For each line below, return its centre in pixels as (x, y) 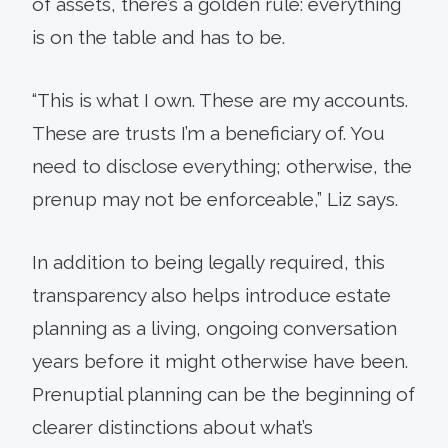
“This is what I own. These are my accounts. (220, 99)
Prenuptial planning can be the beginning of (223, 393)
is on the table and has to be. (158, 36)
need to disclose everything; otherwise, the (222, 165)
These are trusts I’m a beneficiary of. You (208, 132)
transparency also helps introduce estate (211, 294)
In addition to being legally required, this (208, 261)
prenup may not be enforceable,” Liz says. (215, 198)
